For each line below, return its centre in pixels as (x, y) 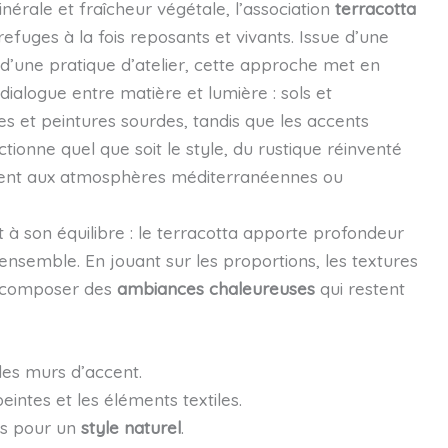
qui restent (359, 288)
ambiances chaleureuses (215, 288)
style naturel (130, 427)
